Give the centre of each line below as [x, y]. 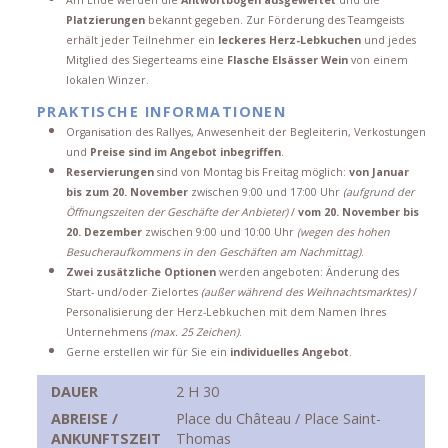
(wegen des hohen [343, 232]
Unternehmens [107, 332]
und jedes [388, 39]
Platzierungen [105, 19]
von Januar [378, 172]
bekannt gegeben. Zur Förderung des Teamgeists [274, 19]
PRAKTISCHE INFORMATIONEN [161, 112]
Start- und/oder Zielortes [131, 292]
